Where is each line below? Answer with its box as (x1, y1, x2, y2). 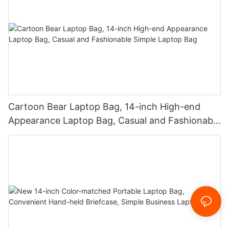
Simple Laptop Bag (8, 128, 89, 140)
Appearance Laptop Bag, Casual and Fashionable (8, 114, 220, 126)
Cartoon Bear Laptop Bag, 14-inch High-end (8, 101, 200, 112)
